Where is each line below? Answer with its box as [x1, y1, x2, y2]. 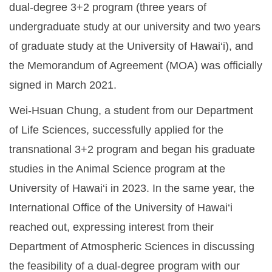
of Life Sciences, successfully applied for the [9, 124, 223, 137]
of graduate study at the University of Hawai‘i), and [9, 40, 253, 53]
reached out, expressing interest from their [9, 221, 214, 234]
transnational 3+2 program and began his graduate [9, 143, 255, 156]
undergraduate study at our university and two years [9, 21, 260, 33]
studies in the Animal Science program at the [9, 163, 225, 175]
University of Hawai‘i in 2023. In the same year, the [9, 182, 254, 195]
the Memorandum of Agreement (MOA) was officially [9, 59, 262, 72]
